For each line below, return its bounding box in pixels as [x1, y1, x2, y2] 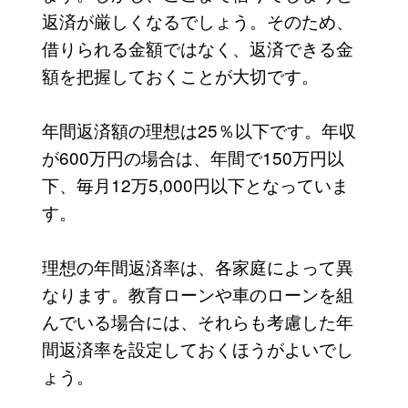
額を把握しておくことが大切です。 [41, 62, 319, 87]
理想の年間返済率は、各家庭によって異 [41, 253, 353, 279]
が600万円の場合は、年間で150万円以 [41, 144, 344, 169]
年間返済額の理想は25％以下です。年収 [41, 117, 356, 142]
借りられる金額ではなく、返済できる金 [41, 35, 353, 60]
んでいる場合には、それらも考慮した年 [41, 308, 353, 333]
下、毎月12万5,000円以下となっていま [41, 171, 349, 197]
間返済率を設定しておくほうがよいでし [41, 335, 353, 361]
